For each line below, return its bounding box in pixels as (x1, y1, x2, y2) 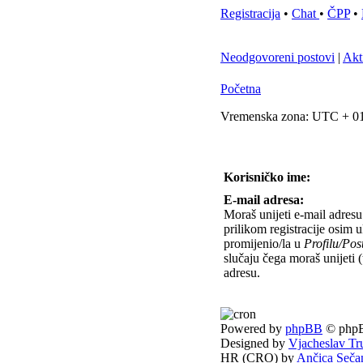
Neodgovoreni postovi (220, 50, 335, 64)
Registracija (220, 6, 280, 20)
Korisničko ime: (224, 170, 310, 184)
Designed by (220, 336, 288, 350)
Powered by (220, 322, 285, 335)
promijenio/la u (224, 237, 304, 250)
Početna (220, 82, 261, 96)
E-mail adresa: (224, 193, 304, 207)
